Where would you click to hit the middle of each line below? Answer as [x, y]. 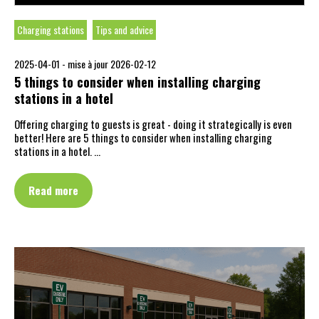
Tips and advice [124, 30]
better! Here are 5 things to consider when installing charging [143, 137]
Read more [53, 190]
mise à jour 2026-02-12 [112, 64]
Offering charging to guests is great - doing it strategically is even [153, 124]
